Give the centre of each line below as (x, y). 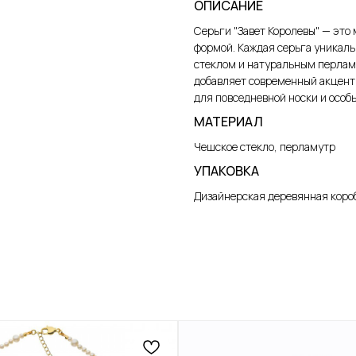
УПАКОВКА (226, 170)
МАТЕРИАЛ (228, 121)
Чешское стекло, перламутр (265, 146)
